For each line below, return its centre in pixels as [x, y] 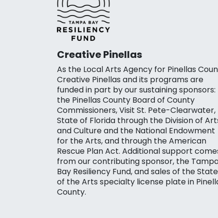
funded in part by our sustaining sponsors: [136, 90]
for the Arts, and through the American [132, 141]
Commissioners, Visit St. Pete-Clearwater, [136, 110]
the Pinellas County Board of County [126, 100]
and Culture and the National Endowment [136, 130]
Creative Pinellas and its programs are [130, 79]
